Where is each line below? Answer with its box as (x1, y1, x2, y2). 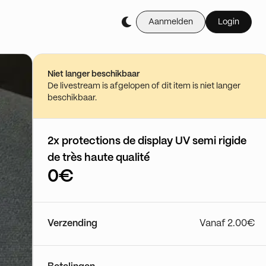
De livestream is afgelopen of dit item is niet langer (47, 82, 240, 90)
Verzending (47, 219, 97, 228)
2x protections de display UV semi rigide (47, 136, 246, 147)
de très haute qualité (47, 153, 150, 163)
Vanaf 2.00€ (199, 219, 255, 228)
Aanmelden (148, 18, 193, 26)
